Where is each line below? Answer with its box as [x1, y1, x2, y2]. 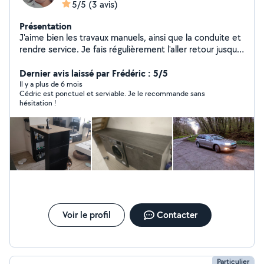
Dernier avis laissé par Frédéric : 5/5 [19, 67, 168, 80]
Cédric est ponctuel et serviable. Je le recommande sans [19, 88, 205, 98]
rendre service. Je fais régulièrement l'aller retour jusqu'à [19, 43, 243, 55]
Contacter [156, 209, 197, 221]
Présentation [19, 19, 72, 32]
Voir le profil [62, 209, 111, 221]
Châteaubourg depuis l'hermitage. [19, 55, 154, 67]
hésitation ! [19, 98, 56, 108]
